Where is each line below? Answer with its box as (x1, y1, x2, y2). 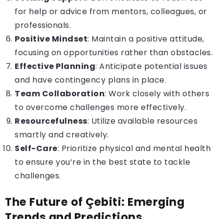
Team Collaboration (15, 88, 105, 99)
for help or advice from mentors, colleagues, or (15, 6, 207, 17)
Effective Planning (15, 61, 95, 72)
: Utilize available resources (87, 115, 197, 127)
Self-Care (15, 143, 58, 154)
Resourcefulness (15, 115, 88, 127)
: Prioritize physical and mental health (57, 143, 211, 154)
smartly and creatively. (15, 129, 109, 140)
